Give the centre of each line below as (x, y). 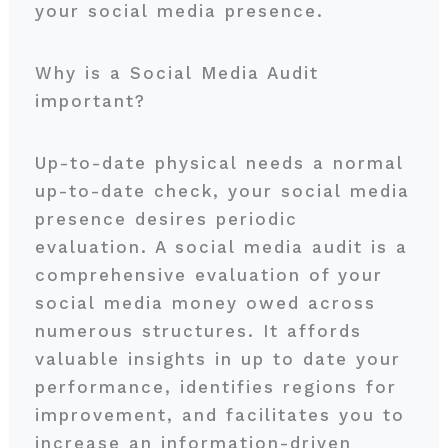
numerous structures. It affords (198, 331)
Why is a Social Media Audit (176, 73)
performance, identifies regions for (215, 387)
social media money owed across (205, 303)
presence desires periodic (166, 219)
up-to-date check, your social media (222, 191)
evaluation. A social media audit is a (221, 247)
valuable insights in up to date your (217, 359)
